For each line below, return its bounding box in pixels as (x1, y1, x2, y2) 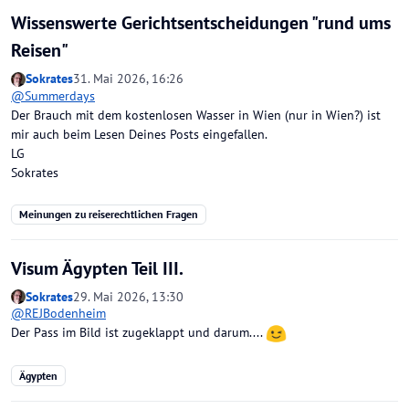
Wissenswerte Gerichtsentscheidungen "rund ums (11, 11, 391, 36)
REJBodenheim (25, 305, 106, 322)
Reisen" (11, 38, 68, 63)
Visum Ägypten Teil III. (11, 256, 184, 280)
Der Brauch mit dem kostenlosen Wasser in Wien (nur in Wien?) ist (11, 106, 381, 123)
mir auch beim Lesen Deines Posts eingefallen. (11, 125, 267, 142)
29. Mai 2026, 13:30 (73, 288, 184, 306)
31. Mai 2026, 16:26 (73, 70, 184, 88)
